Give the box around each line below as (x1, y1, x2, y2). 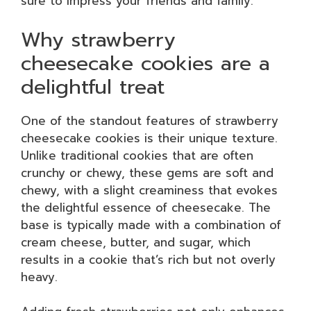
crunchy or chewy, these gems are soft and (21, 163, 274, 182)
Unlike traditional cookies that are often (21, 146, 253, 165)
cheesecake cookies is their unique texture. (21, 128, 278, 147)
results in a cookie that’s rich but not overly (21, 250, 276, 269)
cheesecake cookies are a (21, 47, 270, 78)
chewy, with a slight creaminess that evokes (21, 180, 278, 199)
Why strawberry (21, 24, 176, 55)
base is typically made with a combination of (21, 215, 281, 234)
